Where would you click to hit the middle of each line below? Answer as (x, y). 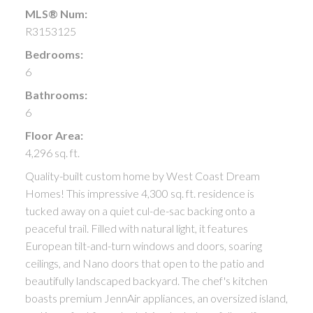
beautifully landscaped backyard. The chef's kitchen (146, 280)
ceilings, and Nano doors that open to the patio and (144, 263)
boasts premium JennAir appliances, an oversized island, (156, 298)
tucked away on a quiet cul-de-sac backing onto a (140, 210)
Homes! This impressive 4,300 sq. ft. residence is (139, 193)
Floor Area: (54, 135)
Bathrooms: (56, 94)
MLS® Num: (56, 13)
